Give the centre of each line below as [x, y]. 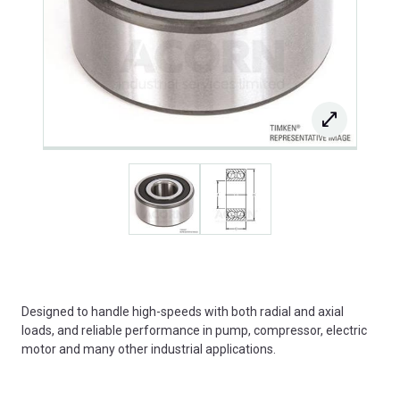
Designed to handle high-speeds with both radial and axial [183, 311]
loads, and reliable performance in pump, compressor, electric [194, 330]
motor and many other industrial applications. [149, 349]
